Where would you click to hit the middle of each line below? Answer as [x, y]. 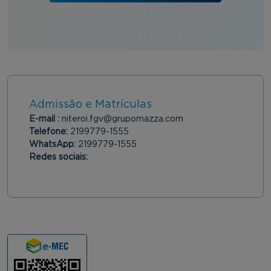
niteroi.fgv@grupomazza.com [122, 119]
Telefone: [50, 132]
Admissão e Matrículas [90, 105]
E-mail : [45, 119]
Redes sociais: [60, 158]
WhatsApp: [54, 145]
